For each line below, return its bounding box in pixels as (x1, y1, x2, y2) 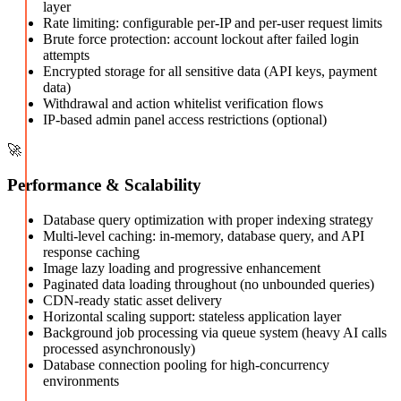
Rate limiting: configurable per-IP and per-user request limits (43, 15, 382, 31)
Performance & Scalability (7, 175, 201, 195)
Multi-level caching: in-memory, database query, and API (43, 227, 364, 243)
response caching (43, 243, 140, 260)
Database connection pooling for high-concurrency (43, 356, 329, 372)
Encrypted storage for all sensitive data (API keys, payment (43, 64, 377, 80)
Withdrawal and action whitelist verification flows (43, 96, 323, 112)
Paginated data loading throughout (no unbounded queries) (43, 276, 374, 292)
